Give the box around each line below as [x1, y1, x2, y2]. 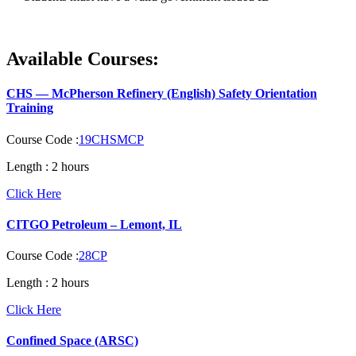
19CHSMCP [79, 132, 144, 146]
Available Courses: [6, 48, 159, 69]
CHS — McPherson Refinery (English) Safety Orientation [6, 87, 317, 101]
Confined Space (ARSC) [6, 334, 138, 348]
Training [6, 101, 53, 115]
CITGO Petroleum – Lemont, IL [6, 217, 182, 231]
